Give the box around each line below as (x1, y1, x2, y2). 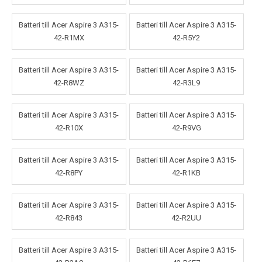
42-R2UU (171, 213, 202, 223)
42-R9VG (171, 123, 201, 133)
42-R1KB (172, 168, 201, 178)
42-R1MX (53, 33, 84, 43)
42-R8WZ (53, 78, 85, 88)
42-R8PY (55, 168, 83, 178)
